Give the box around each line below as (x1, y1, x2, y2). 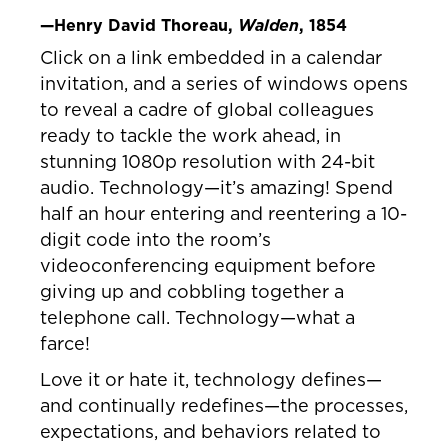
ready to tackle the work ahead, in (40, 123, 341, 149)
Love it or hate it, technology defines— (40, 367, 382, 393)
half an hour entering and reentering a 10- (40, 201, 407, 227)
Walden (237, 14, 300, 37)
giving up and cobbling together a (40, 279, 344, 305)
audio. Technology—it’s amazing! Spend (40, 175, 393, 201)
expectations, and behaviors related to (40, 419, 381, 445)
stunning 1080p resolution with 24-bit (40, 149, 375, 175)
